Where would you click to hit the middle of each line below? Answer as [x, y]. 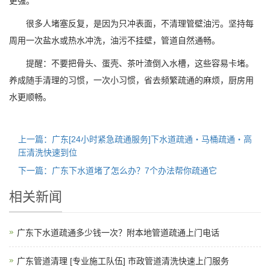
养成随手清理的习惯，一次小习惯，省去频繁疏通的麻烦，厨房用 [131, 80]
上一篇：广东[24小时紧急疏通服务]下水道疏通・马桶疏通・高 [135, 140]
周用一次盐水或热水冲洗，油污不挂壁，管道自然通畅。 [115, 41]
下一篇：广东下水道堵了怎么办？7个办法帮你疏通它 [118, 171]
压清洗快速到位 [48, 153]
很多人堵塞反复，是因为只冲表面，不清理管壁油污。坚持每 [131, 24]
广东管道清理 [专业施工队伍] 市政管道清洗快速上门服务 [123, 261]
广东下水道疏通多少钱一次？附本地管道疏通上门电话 [118, 233]
